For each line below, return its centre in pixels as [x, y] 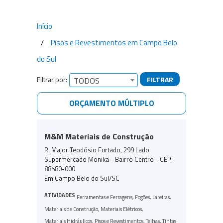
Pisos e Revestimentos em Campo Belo [114, 43]
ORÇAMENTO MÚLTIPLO [111, 103]
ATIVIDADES [60, 195]
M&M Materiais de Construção [99, 136]
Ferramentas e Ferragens [105, 197]
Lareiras [161, 197]
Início [45, 26]
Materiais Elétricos [121, 209]
